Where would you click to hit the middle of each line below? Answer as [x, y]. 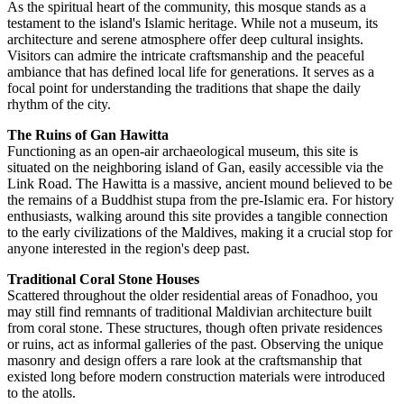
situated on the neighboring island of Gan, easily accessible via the [195, 168]
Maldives [207, 233]
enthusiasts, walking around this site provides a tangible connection [197, 216]
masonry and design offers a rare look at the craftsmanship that [184, 361]
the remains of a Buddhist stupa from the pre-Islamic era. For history [201, 200]
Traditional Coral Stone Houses [103, 280]
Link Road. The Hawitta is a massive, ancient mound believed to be [200, 184]
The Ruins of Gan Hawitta [88, 135]
